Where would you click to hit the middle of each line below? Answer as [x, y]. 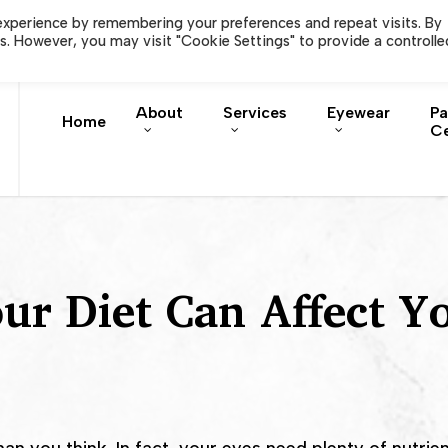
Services [255, 112]
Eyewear [359, 112]
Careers [229, 22]
